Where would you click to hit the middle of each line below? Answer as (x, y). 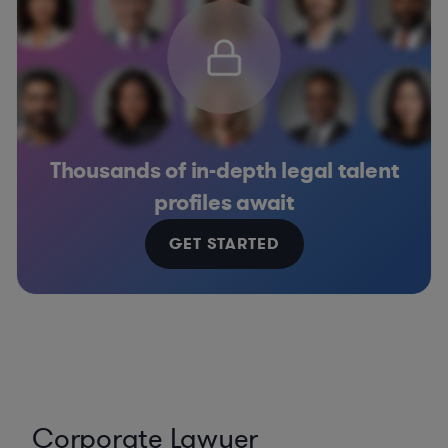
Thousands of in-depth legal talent (224, 171)
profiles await (224, 203)
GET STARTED (224, 244)
